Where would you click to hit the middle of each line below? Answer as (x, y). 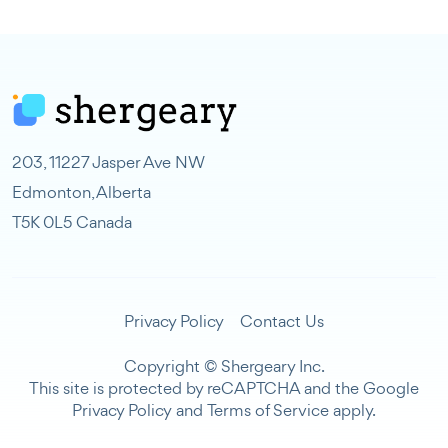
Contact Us (282, 321)
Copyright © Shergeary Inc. (224, 366)
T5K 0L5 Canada (72, 222)
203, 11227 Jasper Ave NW (108, 162)
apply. (352, 410)
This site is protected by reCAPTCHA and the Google (224, 388)
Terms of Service (268, 410)
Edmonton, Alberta (81, 192)
